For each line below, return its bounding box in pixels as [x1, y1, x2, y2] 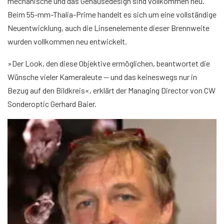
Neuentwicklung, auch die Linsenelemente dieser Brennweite [7, 23, 209, 33]
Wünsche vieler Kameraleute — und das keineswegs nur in [7, 72, 197, 82]
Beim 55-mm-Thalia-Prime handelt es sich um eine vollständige [7, 9, 216, 19]
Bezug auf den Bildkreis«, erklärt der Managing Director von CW [7, 85, 215, 95]
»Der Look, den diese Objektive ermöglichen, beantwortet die [7, 58, 210, 68]
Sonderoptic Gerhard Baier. [7, 99, 96, 109]
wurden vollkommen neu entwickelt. [7, 36, 127, 46]
